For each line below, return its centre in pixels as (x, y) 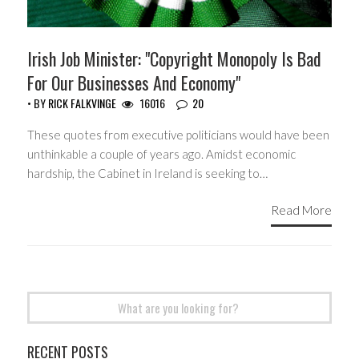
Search (45, 299)
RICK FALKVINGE (82, 103)
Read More (301, 210)
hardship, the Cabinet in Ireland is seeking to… (147, 173)
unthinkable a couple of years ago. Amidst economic (161, 154)
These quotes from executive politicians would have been (178, 135)
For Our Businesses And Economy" (134, 83)
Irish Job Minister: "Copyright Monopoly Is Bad (174, 59)
